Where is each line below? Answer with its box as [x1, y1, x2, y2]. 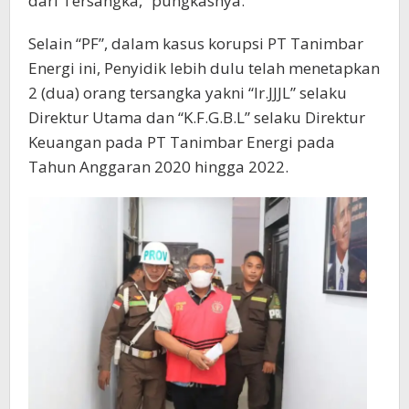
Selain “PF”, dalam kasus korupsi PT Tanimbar [28, 33, 363, 55]
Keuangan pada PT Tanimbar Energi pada [28, 131, 335, 153]
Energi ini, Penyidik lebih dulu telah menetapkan [28, 58, 380, 79]
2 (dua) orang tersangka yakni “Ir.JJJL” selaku [28, 82, 347, 104]
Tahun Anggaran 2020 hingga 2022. [28, 156, 288, 178]
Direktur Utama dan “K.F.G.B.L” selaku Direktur [28, 107, 365, 129]
